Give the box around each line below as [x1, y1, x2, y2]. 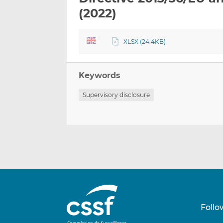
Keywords [79, 71, 121, 81]
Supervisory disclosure [83, 91, 150, 99]
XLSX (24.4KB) [123, 38, 166, 46]
